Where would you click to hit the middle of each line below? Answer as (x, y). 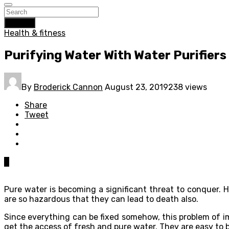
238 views (188, 87)
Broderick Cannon (68, 87)
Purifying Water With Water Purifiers (115, 55)
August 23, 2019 (136, 87)
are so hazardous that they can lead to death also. (101, 199)
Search (20, 23)
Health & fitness (35, 33)
